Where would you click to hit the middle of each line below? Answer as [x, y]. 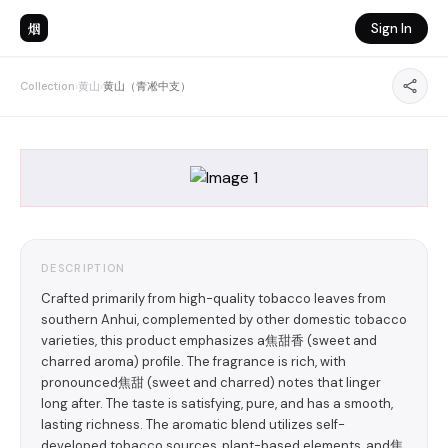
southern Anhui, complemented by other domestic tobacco [224, 319]
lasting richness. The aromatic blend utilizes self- [193, 424]
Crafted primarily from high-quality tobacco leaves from [213, 298]
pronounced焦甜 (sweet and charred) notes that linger [211, 382]
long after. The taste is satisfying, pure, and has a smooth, [217, 403]
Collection [47, 86]
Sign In [391, 28]
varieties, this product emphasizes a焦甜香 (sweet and [209, 340]
